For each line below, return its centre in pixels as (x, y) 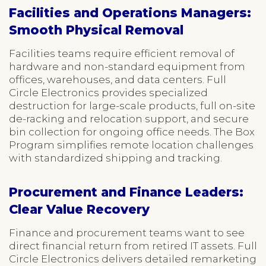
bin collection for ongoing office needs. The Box (132, 132)
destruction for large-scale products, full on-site (132, 105)
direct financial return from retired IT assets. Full (133, 246)
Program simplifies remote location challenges (131, 145)
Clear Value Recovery (79, 209)
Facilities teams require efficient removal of (122, 53)
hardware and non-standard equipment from (127, 66)
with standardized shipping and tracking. (115, 158)
